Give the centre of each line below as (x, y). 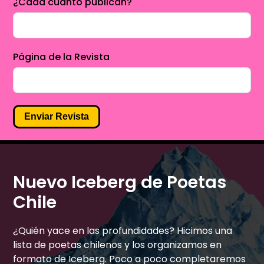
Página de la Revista (62, 57)
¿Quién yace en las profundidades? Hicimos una (123, 230)
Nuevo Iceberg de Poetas (120, 182)
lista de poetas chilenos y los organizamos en (118, 245)
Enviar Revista (57, 116)
